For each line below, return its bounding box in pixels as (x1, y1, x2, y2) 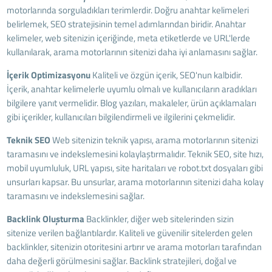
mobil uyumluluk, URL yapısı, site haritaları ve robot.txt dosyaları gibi (7, 160, 263, 175)
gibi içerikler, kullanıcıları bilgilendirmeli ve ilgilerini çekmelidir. (7, 109, 236, 124)
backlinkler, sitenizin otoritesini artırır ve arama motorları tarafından (7, 239, 262, 254)
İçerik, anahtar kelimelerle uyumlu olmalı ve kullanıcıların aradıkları (7, 81, 257, 96)
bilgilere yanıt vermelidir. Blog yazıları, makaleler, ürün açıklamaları (7, 95, 257, 110)
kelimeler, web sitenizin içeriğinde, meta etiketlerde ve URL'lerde (7, 30, 251, 45)
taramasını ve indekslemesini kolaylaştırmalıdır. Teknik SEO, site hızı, (7, 146, 264, 161)
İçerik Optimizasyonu (7, 67, 91, 82)
